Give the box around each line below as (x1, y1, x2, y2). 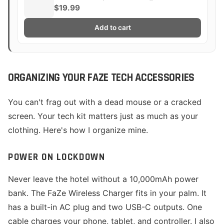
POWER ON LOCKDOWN (8, 151, 105, 163)
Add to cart (94, 23, 131, 31)
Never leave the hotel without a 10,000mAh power (8, 174, 198, 184)
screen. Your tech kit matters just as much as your (8, 111, 198, 121)
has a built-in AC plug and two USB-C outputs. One (8, 202, 202, 212)
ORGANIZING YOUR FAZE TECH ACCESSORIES (8, 70, 194, 85)
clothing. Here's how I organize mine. (8, 125, 148, 135)
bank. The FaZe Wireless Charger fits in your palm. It (8, 188, 206, 198)
